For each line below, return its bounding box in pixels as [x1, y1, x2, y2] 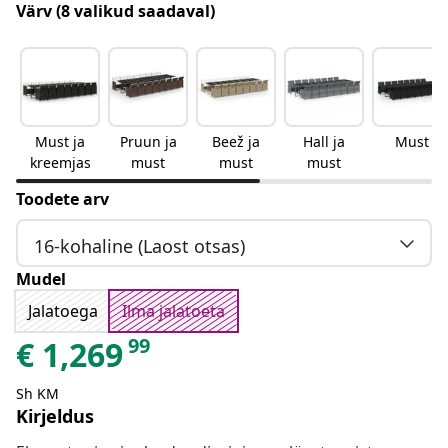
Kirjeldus [16, 404, 94, 429]
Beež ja [212, 132, 260, 152]
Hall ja [303, 132, 345, 152]
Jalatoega [28, 300, 98, 323]
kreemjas [29, 153, 91, 173]
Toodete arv [16, 188, 109, 211]
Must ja [35, 132, 85, 152]
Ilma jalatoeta [122, 300, 225, 323]
